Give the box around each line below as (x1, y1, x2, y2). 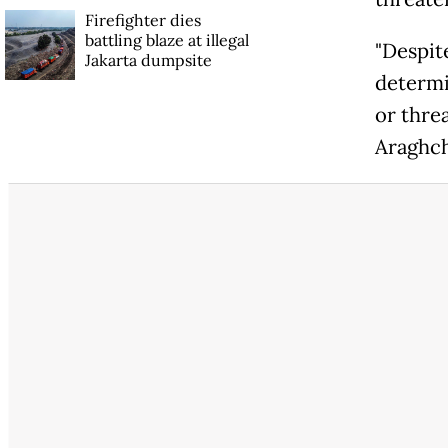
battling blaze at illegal (84, 30, 249, 51)
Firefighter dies (84, 10, 201, 31)
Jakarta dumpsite (84, 50, 212, 71)
